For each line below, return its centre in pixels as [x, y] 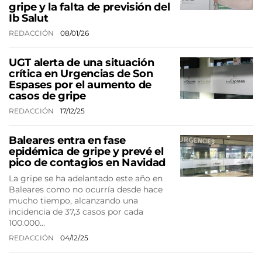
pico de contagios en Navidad [87, 163]
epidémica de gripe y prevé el [86, 151]
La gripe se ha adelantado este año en [86, 178]
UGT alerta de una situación [82, 63]
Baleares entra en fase [67, 140]
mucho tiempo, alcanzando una [73, 201]
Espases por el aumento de [80, 85]
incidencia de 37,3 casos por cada [76, 212]
